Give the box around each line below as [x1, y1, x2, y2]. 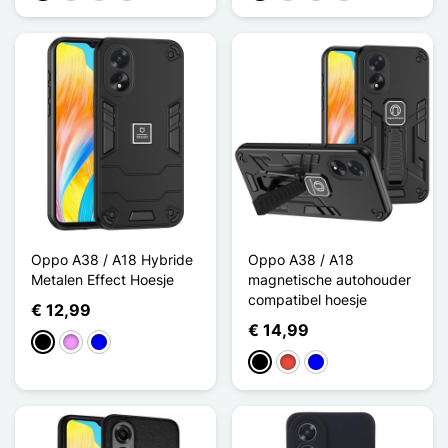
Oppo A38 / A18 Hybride [31, 250, 193, 268]
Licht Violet [62, 334, 134, 352]
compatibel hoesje [248, 290, 367, 308]
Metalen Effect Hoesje [31, 270, 174, 288]
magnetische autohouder [248, 270, 411, 288]
